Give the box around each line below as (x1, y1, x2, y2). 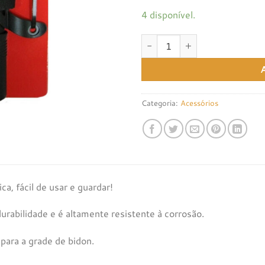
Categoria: (141, 97, 180, 108)
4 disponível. (141, 7, 195, 21)
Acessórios (180, 97, 218, 108)
